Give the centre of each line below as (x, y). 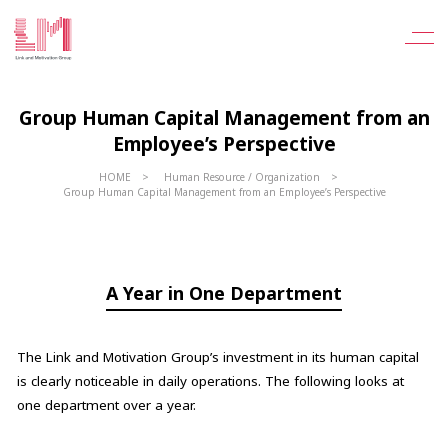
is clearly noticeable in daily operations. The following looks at (210, 380)
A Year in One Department (224, 292)
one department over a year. (106, 404)
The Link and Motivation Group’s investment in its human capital (217, 356)
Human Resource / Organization (241, 177)
